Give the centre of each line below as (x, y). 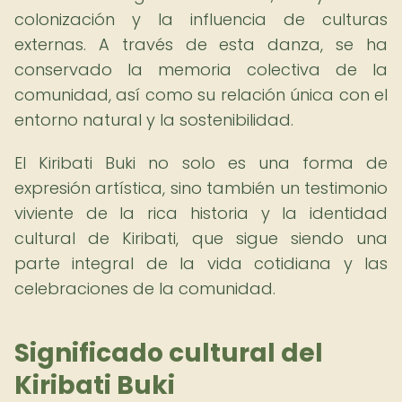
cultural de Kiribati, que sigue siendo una (201, 238)
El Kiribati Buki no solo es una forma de (201, 163)
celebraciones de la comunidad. (145, 288)
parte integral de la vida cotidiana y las (201, 263)
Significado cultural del (169, 353)
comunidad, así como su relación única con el (201, 95)
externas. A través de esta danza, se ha (201, 44)
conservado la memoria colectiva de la (201, 70)
